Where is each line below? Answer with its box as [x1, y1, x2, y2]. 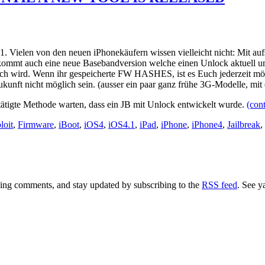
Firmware [18, 119, 54, 130]
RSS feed [202, 180, 237, 190]
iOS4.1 [108, 119, 135, 130]
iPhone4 [192, 119, 222, 130]
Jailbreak [227, 119, 260, 130]
